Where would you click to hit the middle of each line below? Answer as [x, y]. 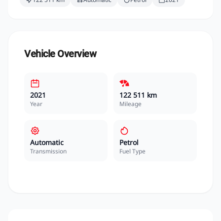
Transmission [48, 151]
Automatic [47, 142]
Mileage [130, 104]
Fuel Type [132, 151]
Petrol [129, 142]
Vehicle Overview [60, 54]
